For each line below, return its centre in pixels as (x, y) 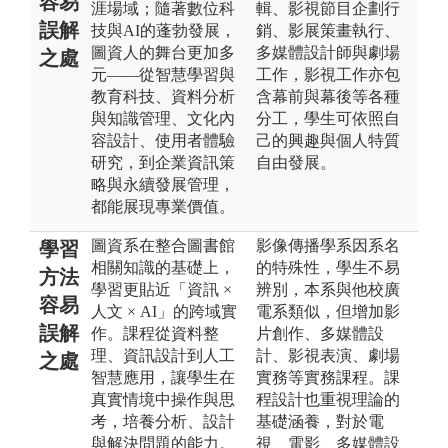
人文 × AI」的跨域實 (164, 311)
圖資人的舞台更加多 (163, 52)
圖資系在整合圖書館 (163, 245)
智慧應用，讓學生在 (163, 377)
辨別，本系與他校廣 (328, 289)
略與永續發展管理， (163, 184)
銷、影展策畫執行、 (328, 30)
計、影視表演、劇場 (328, 355)
